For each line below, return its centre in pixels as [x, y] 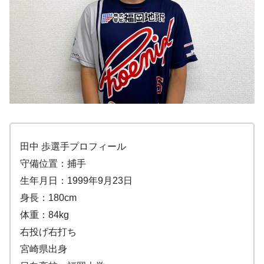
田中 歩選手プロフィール [73, 146]
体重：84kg [44, 214]
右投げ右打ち [48, 232]
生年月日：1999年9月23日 [76, 180]
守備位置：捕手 [53, 163]
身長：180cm [48, 197]
